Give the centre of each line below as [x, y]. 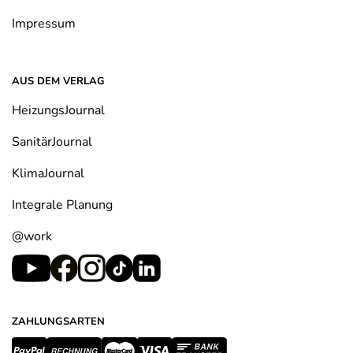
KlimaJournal [48, 174]
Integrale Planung [62, 205]
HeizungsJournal [58, 111]
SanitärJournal [52, 142]
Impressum [44, 24]
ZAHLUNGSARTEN [58, 322]
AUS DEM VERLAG [58, 82]
